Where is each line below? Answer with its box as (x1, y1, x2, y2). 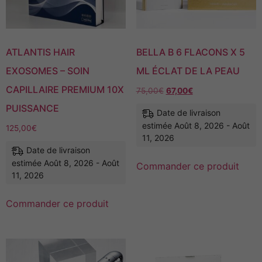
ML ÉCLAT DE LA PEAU (136, 64, 240, 77)
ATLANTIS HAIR (6, 46, 75, 58)
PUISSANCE (6, 102, 59, 114)
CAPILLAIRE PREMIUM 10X (6, 83, 124, 95)
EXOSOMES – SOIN (6, 64, 89, 77)
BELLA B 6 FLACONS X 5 (136, 46, 245, 58)
